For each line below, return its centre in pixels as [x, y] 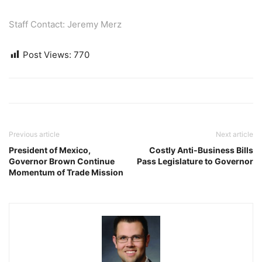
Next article [235, 134]
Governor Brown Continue [62, 161]
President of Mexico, [50, 150]
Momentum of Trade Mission [66, 172]
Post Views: [47, 55]
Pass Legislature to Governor [195, 161]
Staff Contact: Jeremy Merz [65, 24]
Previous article [34, 134]
